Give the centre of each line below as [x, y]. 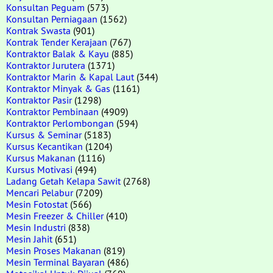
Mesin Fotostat [37, 204]
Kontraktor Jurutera [46, 65]
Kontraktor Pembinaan [52, 111]
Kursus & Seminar [44, 134]
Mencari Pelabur [40, 192]
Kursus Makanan [41, 158]
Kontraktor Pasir [39, 100]
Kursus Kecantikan [44, 146]
